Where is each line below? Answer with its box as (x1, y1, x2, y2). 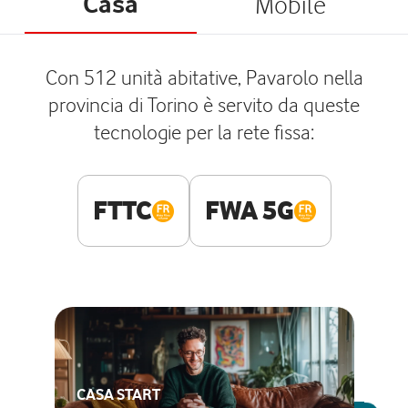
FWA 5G (204, 195, 294, 226)
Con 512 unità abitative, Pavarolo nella (45, 65, 363, 89)
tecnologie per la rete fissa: (94, 119, 314, 144)
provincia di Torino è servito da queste (48, 92, 360, 117)
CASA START (76, 385, 160, 403)
